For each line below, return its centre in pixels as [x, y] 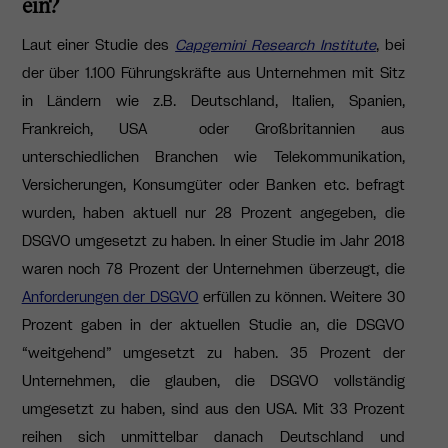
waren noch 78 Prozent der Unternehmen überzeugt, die [213, 268]
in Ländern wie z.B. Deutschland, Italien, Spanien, [213, 100]
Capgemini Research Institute [275, 44]
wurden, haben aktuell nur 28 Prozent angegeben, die [213, 212]
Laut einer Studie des [98, 44]
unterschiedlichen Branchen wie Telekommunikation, [213, 156]
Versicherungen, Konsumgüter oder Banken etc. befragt [213, 184]
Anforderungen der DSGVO [110, 296]
